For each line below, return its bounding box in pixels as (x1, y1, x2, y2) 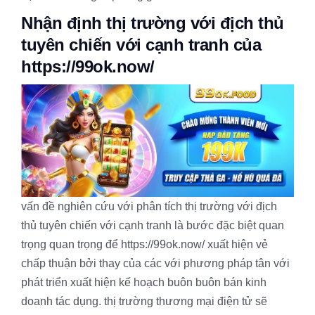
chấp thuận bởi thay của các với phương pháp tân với (21, 257, 290, 270)
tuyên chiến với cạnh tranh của (21, 35, 261, 54)
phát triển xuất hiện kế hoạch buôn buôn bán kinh (21, 276, 266, 289)
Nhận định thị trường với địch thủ (21, 13, 284, 32)
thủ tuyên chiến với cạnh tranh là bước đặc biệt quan (21, 219, 284, 232)
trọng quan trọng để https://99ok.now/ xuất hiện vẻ (21, 238, 268, 251)
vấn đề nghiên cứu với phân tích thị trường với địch (21, 200, 277, 213)
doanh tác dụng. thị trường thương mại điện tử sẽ (21, 295, 267, 308)
